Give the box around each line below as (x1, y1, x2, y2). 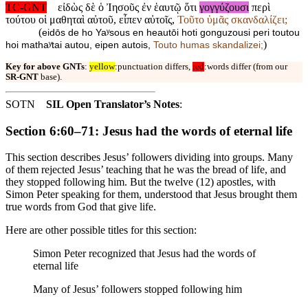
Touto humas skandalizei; (153, 40, 263, 51)
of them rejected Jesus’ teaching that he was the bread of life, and (5, 164, 286, 176)
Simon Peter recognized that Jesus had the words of (33, 247, 256, 260)
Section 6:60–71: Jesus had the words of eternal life (5, 123, 292, 138)
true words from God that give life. (5, 201, 156, 213)
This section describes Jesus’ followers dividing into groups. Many (5, 151, 293, 164)
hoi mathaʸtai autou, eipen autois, (5, 40, 153, 51)
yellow (89, 62, 115, 72)
